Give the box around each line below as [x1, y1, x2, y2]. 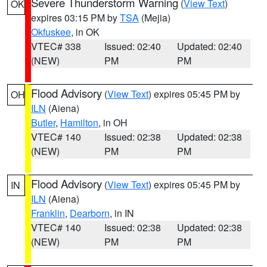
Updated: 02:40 [177, 39, 243, 53]
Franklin [31, 206, 65, 220]
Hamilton [60, 116, 98, 129]
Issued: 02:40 [104, 39, 161, 53]
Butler [31, 116, 55, 129]
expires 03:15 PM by [31, 11, 120, 24]
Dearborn [70, 206, 110, 220]
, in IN [110, 206, 134, 220]
